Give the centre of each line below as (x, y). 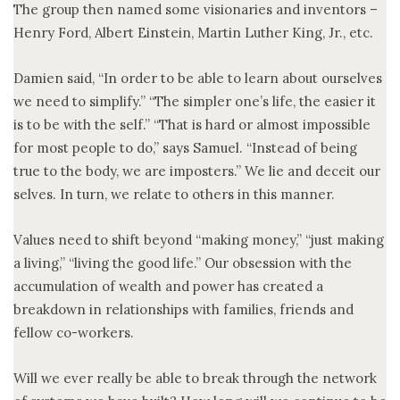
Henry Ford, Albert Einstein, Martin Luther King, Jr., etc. (193, 32)
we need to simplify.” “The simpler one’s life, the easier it (195, 101)
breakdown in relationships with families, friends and (183, 309)
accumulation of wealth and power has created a (168, 286)
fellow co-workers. (74, 332)
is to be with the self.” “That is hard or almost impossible (192, 124)
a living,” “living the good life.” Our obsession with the (183, 262)
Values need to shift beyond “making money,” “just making (199, 239)
